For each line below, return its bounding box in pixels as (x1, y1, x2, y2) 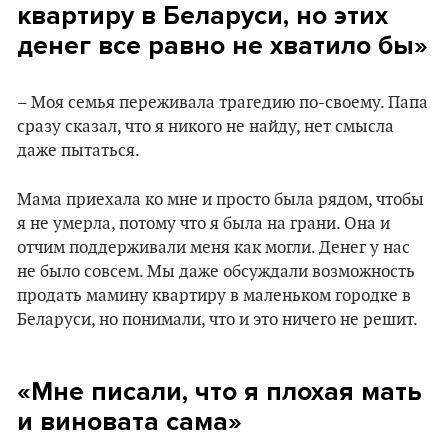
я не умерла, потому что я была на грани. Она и (17, 214, 390, 234)
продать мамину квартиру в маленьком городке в (17, 286, 411, 306)
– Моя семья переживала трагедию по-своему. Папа (17, 93, 428, 113)
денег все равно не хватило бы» (17, 30, 428, 61)
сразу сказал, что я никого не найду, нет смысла (17, 117, 394, 137)
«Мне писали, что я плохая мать (17, 376, 422, 407)
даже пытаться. (17, 141, 140, 161)
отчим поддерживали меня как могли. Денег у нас (17, 238, 410, 258)
